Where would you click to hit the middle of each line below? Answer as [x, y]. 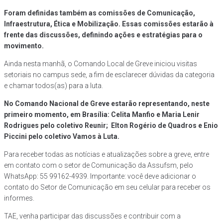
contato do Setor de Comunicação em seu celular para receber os [107, 187]
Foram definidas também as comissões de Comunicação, [100, 13]
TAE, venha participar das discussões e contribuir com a [92, 216]
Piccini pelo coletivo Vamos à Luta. [62, 137]
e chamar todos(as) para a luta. [54, 86]
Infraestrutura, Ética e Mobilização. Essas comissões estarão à [109, 24]
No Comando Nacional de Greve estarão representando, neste [107, 104]
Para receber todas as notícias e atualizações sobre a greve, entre [107, 155]
